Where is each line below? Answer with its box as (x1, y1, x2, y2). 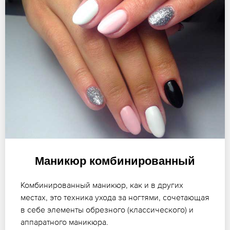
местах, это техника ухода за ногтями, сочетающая (21, 193, 209, 202)
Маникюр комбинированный (35, 155, 195, 168)
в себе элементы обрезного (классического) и (21, 205, 194, 215)
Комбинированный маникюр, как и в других (21, 180, 183, 190)
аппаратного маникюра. (21, 217, 108, 227)
